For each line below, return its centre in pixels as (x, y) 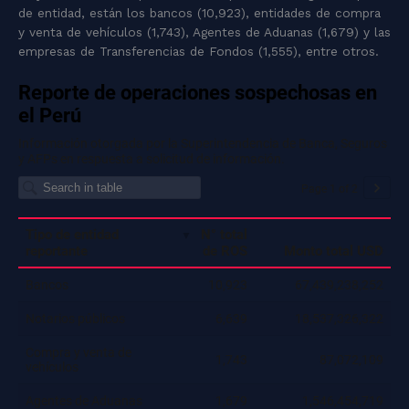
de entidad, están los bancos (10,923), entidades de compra (199, 13)
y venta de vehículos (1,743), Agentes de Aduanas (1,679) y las (204, 32)
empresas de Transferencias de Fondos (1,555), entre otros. (199, 52)
